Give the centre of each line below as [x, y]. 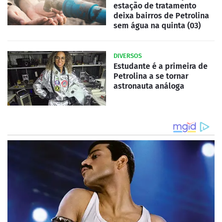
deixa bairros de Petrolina [161, 16]
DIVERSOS [128, 56]
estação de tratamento [155, 6]
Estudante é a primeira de [161, 66]
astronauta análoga [149, 86]
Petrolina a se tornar [151, 76]
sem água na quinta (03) [157, 26]
